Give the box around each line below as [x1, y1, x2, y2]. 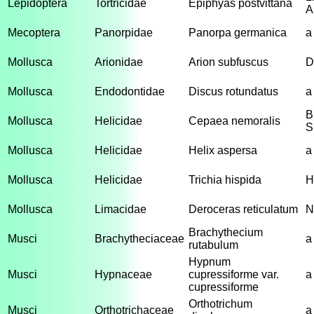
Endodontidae [95, 86, 165, 97]
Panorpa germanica [189, 27, 287, 39]
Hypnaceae [95, 268, 152, 280]
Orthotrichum [189, 298, 252, 310]
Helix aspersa [189, 144, 257, 156]
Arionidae [95, 56, 143, 68]
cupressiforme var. [189, 268, 279, 280]
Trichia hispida [189, 174, 261, 186]
